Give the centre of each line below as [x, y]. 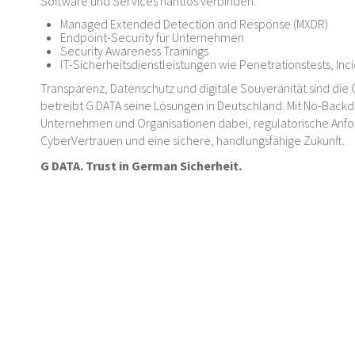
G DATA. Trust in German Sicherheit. [141, 166]
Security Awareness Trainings [134, 51]
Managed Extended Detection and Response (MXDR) [194, 24]
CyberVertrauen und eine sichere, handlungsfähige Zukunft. [193, 140]
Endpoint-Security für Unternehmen [152, 37]
